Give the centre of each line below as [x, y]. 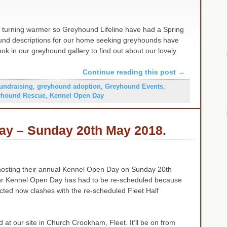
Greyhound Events [134, 87]
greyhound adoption [69, 87]
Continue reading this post [130, 72]
